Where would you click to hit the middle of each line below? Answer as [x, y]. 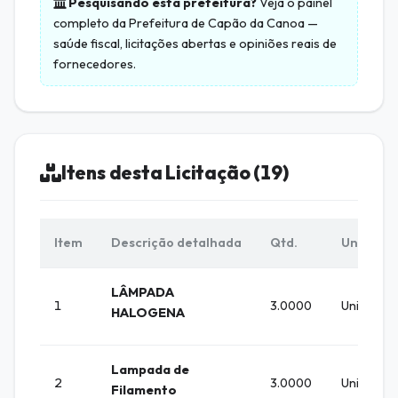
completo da [91, 24]
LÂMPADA [143, 293]
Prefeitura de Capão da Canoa [217, 24]
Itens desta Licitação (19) [175, 173]
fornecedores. [95, 64]
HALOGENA [148, 313]
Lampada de [150, 370]
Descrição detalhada [176, 243]
